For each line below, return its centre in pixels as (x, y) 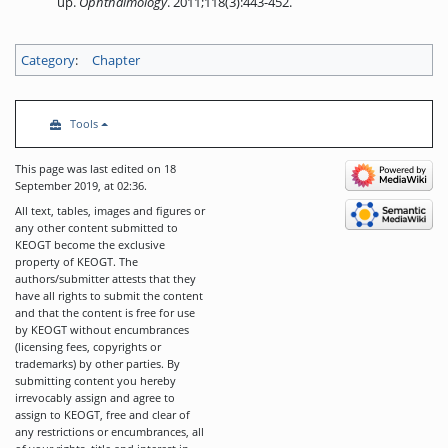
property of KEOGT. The (76, 261)
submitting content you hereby (95, 380)
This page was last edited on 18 (95, 168)
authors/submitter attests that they (105, 278)
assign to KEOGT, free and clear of (102, 414)
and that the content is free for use (105, 312)
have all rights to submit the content (109, 295)
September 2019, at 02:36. (81, 185)
